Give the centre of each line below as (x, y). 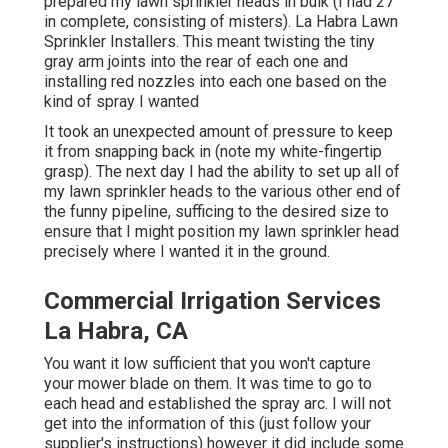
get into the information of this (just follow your (207, 423)
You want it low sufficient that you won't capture (207, 363)
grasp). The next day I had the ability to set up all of (222, 171)
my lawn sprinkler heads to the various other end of (222, 191)
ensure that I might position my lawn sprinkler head (221, 231)
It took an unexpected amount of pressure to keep (218, 131)
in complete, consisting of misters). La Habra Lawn (221, 21)
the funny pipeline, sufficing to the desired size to (216, 211)
